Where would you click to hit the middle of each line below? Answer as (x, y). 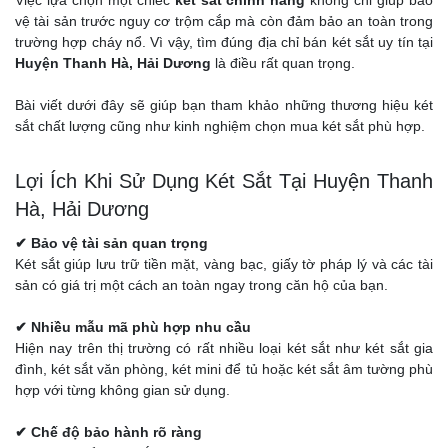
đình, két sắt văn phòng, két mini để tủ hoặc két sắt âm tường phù (224, 369)
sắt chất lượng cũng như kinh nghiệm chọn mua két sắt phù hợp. (220, 126)
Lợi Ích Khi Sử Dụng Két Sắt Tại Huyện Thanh (224, 181)
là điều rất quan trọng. (283, 63)
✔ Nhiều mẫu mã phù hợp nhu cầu (133, 327)
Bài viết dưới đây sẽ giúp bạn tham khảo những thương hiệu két (224, 105)
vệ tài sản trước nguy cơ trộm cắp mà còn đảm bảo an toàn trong (224, 21)
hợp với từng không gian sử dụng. (122, 390)
